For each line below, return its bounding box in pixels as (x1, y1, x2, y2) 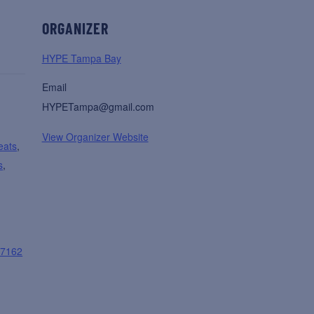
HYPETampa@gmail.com (41, 100, 154, 114)
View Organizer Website (41, 130, 149, 144)
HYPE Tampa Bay (41, 51, 121, 66)
